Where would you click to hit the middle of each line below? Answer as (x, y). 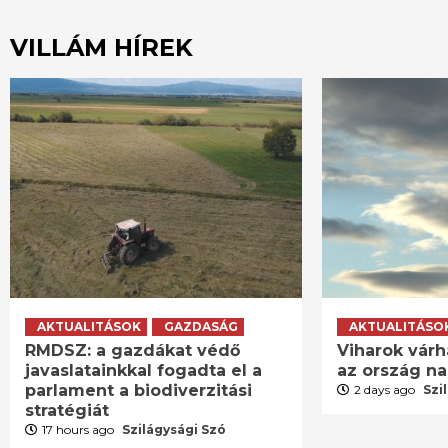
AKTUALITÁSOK (89, 326)
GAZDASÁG (201, 326)
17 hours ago (79, 429)
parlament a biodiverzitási (138, 390)
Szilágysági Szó (174, 429)
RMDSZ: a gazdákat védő (132, 350)
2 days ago (386, 389)
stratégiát (67, 410)
